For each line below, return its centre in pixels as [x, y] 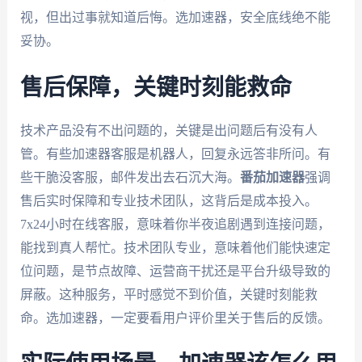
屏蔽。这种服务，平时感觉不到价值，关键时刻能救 [168, 294]
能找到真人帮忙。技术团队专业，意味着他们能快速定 [175, 247]
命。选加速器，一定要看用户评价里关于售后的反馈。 [175, 318]
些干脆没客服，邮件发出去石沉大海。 [130, 177]
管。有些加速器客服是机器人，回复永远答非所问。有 [175, 154]
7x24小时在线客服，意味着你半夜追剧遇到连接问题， [175, 224]
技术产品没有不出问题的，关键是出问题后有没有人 [168, 130]
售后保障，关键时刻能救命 [156, 88]
